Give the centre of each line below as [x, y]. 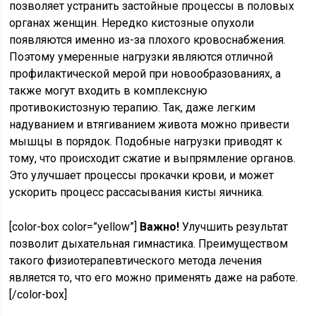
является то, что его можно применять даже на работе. [154, 278]
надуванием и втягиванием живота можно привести [150, 125]
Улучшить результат [234, 227]
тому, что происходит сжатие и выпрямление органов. [153, 159]
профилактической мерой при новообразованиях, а [145, 74]
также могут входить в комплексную [109, 91]
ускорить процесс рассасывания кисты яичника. [137, 193]
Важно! [160, 227]
